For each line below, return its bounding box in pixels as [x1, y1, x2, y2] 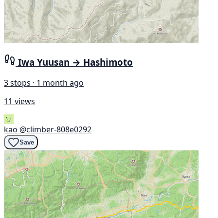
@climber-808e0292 [19, 124, 91, 135]
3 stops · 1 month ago [4, 77, 84, 89]
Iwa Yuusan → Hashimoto [18, 56, 133, 69]
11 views [4, 96, 35, 107]
